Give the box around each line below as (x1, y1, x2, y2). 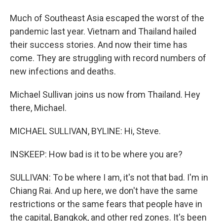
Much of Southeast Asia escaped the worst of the (10, 13, 204, 23)
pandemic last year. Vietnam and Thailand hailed (10, 26, 196, 37)
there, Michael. (10, 103, 67, 113)
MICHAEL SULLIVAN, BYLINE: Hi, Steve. (10, 126, 161, 136)
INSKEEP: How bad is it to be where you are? (10, 149, 183, 159)
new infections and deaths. (10, 66, 116, 76)
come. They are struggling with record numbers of (10, 53, 206, 63)
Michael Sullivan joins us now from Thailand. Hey (10, 89, 200, 100)
